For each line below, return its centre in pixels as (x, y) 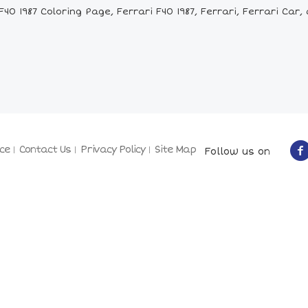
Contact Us (45, 150)
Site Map (175, 150)
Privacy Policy (113, 150)
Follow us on (233, 151)
